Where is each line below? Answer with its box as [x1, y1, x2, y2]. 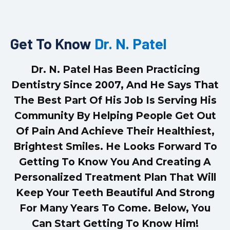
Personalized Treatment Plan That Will [14, 170, 216, 183]
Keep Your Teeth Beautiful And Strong [15, 186, 215, 199]
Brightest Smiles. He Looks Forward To [13, 140, 217, 152]
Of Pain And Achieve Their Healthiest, [15, 124, 215, 137]
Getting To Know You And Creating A [19, 155, 211, 168]
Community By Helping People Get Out [14, 109, 216, 122]
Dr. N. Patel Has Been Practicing [30, 63, 200, 75]
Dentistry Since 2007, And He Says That [11, 78, 219, 91]
